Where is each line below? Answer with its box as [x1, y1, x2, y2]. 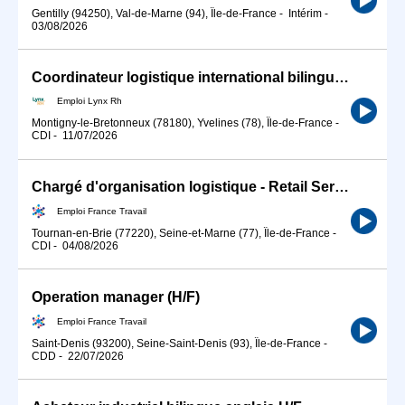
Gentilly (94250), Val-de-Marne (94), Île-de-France [32, 6, 277, 20]
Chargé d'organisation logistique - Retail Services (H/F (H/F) [334, 179, 349, 195]
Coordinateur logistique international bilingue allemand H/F [334, 69, 349, 85]
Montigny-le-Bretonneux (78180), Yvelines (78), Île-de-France [32, 117, 333, 130]
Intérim [288, 6, 322, 20]
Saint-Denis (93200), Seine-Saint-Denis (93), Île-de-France [32, 336, 321, 350]
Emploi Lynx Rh [57, 95, 122, 106]
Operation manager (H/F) [32, 289, 200, 306]
